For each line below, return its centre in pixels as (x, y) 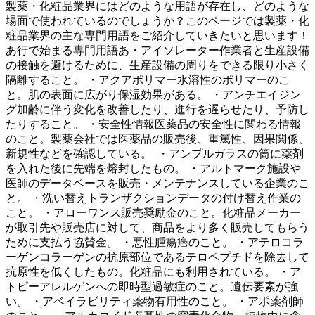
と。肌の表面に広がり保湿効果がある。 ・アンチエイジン (153, 94)
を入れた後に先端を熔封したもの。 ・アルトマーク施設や (153, 168)
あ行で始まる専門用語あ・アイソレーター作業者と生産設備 (157, 50)
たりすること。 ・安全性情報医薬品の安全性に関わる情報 (153, 124)
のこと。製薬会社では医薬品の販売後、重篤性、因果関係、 (157, 139)
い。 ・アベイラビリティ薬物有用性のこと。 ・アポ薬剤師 (155, 301)
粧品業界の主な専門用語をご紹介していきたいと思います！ (157, 35)
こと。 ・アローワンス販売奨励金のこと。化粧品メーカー (153, 212)
